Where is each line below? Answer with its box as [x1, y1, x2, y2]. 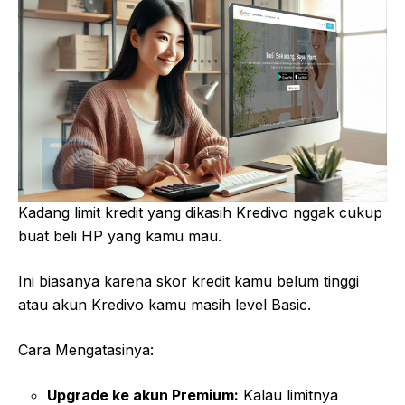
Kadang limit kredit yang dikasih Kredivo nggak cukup [18, 203, 382, 222]
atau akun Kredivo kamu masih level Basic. [18, 296, 311, 315]
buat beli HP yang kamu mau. [18, 227, 221, 246]
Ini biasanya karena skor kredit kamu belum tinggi [18, 272, 359, 291]
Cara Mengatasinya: [18, 341, 154, 360]
